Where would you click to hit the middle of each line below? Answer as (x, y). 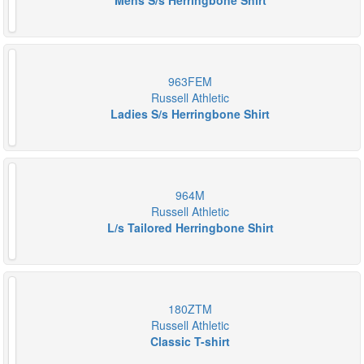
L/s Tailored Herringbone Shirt (190, 227)
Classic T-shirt (190, 341)
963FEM (190, 81)
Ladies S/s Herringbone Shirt (190, 114)
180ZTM (190, 309)
